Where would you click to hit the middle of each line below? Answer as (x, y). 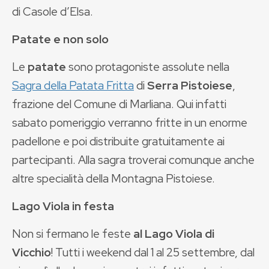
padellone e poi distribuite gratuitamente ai (118, 141)
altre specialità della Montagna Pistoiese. (113, 178)
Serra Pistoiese (190, 85)
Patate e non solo (60, 39)
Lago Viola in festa (63, 206)
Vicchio (32, 252)
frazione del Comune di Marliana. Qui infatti (119, 104)
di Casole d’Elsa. (53, 11)
